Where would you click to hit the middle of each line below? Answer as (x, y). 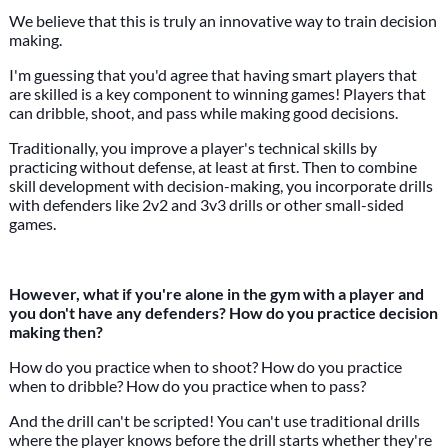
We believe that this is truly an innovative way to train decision (222, 20)
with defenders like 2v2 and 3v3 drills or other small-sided (206, 204)
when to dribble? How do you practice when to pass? (187, 385)
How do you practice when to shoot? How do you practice (205, 366)
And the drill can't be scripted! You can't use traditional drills (214, 420)
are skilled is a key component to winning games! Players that (217, 93)
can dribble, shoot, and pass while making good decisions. (203, 112)
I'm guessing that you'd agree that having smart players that (212, 74)
